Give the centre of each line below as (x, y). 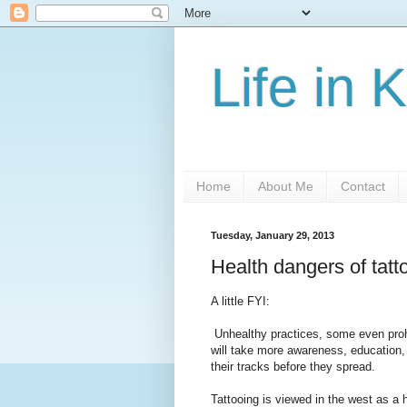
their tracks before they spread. (293, 367)
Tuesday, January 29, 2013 (273, 235)
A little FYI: (240, 302)
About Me (286, 187)
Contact (363, 187)
